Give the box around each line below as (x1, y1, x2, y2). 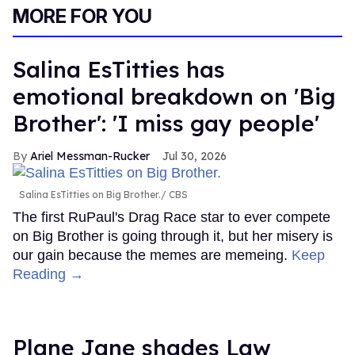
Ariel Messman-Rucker (30, 148, 150, 163)
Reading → (13, 266, 84, 283)
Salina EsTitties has (13, 55, 225, 83)
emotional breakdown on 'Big (13, 82, 335, 110)
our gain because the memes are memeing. (13, 247, 292, 264)
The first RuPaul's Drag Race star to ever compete (13, 209, 330, 226)
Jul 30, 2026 (162, 148, 227, 163)
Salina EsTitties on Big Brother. (19, 189, 161, 201)
